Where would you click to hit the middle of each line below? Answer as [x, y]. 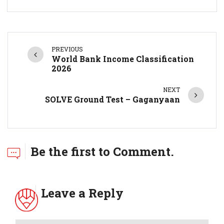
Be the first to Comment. [102, 151]
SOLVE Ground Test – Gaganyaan [112, 99]
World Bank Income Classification [123, 58]
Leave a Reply [82, 193]
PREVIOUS [67, 49]
